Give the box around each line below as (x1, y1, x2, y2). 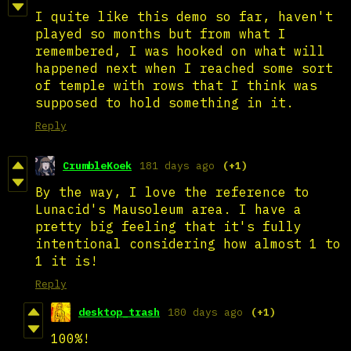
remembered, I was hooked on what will (35, 42, 325, 59)
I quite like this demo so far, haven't (35, 8, 333, 24)
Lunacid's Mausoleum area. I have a (35, 201, 302, 217)
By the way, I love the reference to (35, 183, 309, 200)
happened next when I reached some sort (35, 60, 333, 76)
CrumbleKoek (63, 158, 132, 172)
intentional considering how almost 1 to (35, 235, 341, 251)
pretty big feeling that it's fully (35, 218, 302, 234)
